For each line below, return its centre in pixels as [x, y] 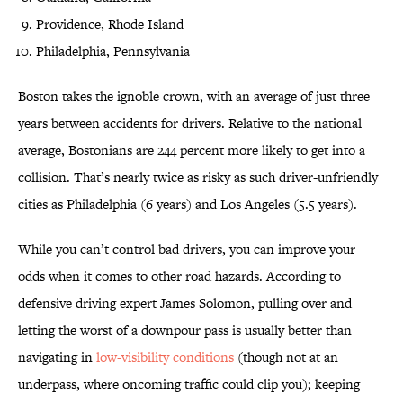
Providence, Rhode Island [110, 24]
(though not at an [286, 357]
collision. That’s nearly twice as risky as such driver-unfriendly [198, 177]
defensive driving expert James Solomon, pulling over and [185, 303]
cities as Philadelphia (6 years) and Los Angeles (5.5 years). [188, 204]
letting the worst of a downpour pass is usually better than [185, 330]
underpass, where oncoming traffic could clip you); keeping [189, 384]
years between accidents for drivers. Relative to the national [190, 123]
